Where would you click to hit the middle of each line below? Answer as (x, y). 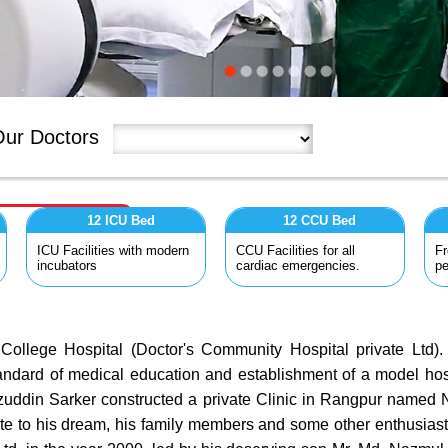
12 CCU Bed (319, 220)
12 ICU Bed (120, 220)
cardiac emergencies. (297, 265)
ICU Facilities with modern (112, 250)
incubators (66, 265)
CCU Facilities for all (295, 250)
